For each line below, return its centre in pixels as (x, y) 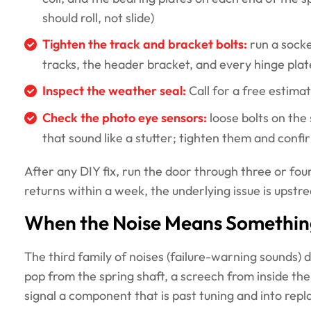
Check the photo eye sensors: (125, 119)
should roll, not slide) (98, 18)
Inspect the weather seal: (114, 92)
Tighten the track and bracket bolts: (145, 45)
